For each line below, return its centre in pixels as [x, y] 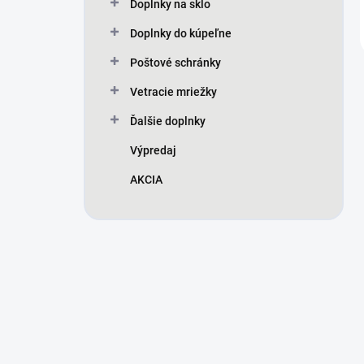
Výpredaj [153, 150]
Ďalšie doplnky [168, 121]
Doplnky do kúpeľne [181, 33]
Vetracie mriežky [173, 92]
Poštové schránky [175, 63]
